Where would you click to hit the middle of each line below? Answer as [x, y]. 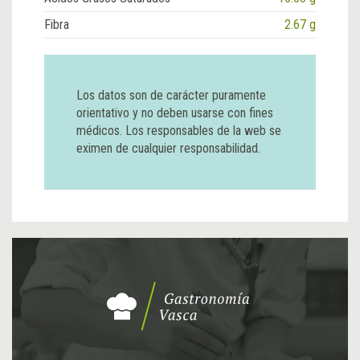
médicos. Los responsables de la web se [179, 130]
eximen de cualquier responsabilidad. [168, 148]
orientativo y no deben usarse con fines [175, 112]
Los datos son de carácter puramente [171, 95]
